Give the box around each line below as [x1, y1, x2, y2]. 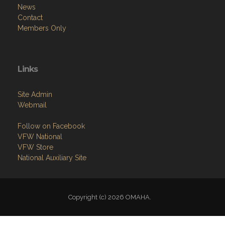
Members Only [18, 24, 66, 32]
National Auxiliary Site [18, 154, 86, 162]
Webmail [18, 101, 47, 109]
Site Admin [18, 90, 52, 98]
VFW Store [18, 143, 53, 151]
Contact [18, 14, 43, 22]
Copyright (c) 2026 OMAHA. [68, 193, 157, 201]
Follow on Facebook [18, 122, 85, 130]
